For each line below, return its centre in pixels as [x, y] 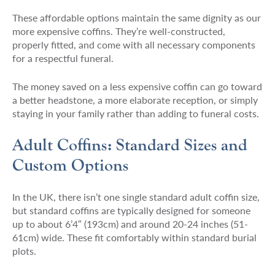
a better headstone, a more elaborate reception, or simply [135, 99]
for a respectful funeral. [63, 58]
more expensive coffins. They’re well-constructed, [118, 31]
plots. [24, 250]
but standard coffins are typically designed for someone [131, 210]
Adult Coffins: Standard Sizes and [130, 145]
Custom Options [70, 165]
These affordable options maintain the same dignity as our [136, 17]
